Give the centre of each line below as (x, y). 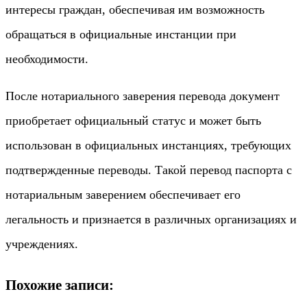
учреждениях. (42, 244)
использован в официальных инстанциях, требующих (148, 145)
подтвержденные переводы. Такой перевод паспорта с (149, 170)
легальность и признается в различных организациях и (151, 219)
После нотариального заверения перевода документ (143, 96)
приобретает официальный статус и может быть (133, 120)
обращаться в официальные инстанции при (121, 34)
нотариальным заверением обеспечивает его (123, 194)
